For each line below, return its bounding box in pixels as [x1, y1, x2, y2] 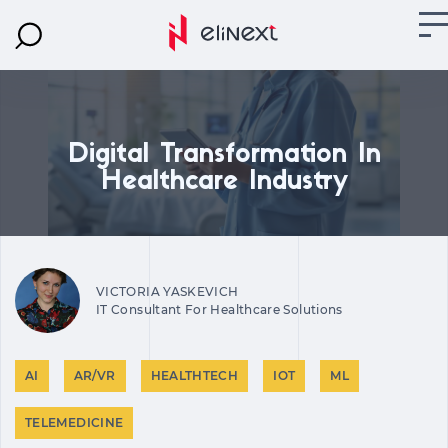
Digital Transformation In [67, 142, 381, 169]
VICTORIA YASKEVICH [96, 283, 239, 299]
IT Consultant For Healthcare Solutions [96, 301, 343, 317]
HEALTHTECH [150, 368, 239, 383]
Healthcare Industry [100, 169, 348, 196]
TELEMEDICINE [25, 415, 124, 430]
